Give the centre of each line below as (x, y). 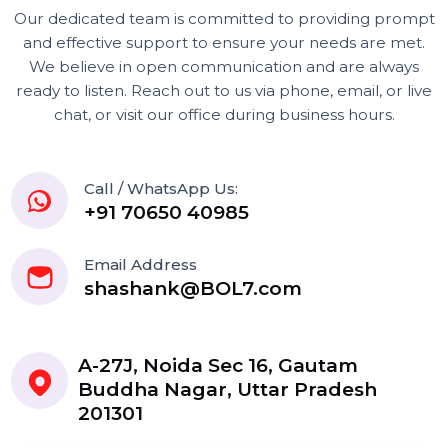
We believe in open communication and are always (236, 93)
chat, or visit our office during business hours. (236, 144)
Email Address (147, 301)
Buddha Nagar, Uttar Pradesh (239, 433)
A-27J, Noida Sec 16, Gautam (229, 408)
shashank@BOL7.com (202, 327)
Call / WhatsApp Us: (169, 221)
